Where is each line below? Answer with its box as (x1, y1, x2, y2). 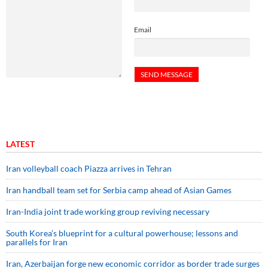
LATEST (6, 138, 35, 149)
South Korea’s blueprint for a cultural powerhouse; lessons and (6, 227, 238, 238)
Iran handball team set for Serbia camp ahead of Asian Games (6, 184, 232, 195)
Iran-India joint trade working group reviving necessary (6, 206, 209, 217)
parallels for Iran (6, 236, 68, 247)
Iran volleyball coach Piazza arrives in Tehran (6, 163, 172, 173)
